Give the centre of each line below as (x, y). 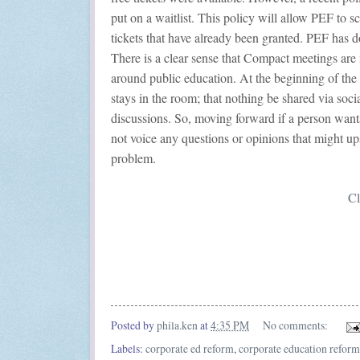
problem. (133, 157)
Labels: (128, 349)
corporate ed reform (190, 349)
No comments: (296, 325)
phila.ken (177, 325)
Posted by (134, 325)
